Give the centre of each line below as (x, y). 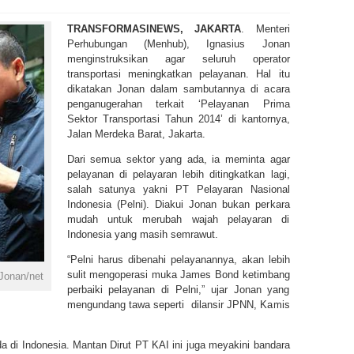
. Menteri (265, 29)
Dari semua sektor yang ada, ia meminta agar (178, 159)
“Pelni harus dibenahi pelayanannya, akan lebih (178, 260)
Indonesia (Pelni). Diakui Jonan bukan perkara (178, 204)
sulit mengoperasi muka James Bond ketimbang (178, 275)
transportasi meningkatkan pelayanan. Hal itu (178, 74)
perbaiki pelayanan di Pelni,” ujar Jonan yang (178, 290)
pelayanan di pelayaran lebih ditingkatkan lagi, (178, 174)
